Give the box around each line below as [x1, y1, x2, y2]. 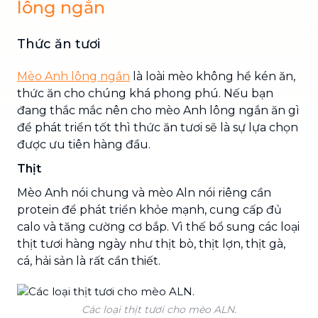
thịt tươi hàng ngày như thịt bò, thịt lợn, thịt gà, [17, 236, 285, 251]
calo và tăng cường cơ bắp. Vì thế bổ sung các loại [17, 219, 300, 234]
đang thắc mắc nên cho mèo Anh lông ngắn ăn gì [17, 103, 300, 117]
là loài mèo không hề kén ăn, [130, 69, 295, 83]
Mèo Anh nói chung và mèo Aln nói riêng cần [17, 185, 271, 199]
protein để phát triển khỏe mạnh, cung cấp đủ [17, 202, 282, 216]
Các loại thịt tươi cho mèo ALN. [82, 302, 236, 316]
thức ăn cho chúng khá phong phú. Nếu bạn [17, 86, 273, 100]
